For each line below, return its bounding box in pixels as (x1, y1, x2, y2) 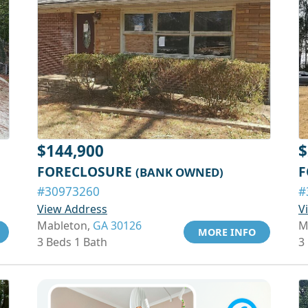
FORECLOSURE (37, 162, 135, 181)
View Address (37, 201, 107, 217)
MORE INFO (198, 225, 256, 239)
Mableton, (37, 218, 93, 233)
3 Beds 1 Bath (37, 234, 107, 250)
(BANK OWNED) (135, 164, 223, 180)
